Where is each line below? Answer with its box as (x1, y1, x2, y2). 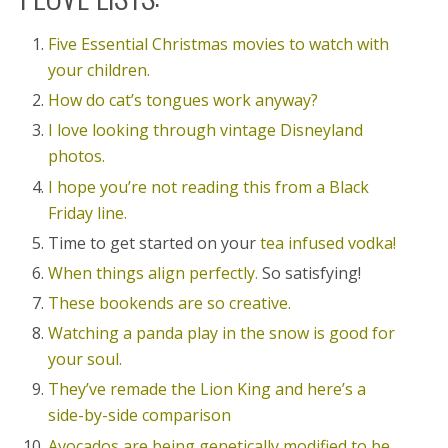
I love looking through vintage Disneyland (48, 119, 364, 142)
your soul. (48, 348, 123, 371)
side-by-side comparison (48, 404, 232, 427)
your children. (48, 58, 151, 81)
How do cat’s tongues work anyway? (48, 89, 319, 112)
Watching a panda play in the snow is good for (48, 322, 396, 345)
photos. (48, 145, 106, 168)
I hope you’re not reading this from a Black (48, 175, 370, 198)
